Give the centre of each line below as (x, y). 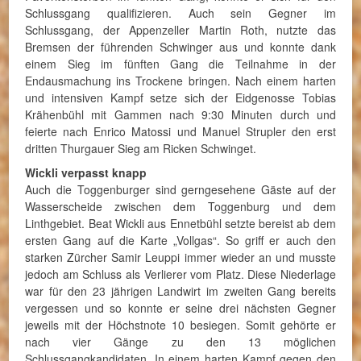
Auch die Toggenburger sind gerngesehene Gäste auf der (180, 189)
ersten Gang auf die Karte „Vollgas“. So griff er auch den (180, 240)
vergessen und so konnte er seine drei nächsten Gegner (180, 307)
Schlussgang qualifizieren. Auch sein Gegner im (180, 13)
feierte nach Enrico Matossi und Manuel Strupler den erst (180, 131)
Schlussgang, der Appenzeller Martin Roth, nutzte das (180, 30)
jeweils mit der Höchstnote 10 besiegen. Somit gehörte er (180, 324)
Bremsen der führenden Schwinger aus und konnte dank (180, 47)
